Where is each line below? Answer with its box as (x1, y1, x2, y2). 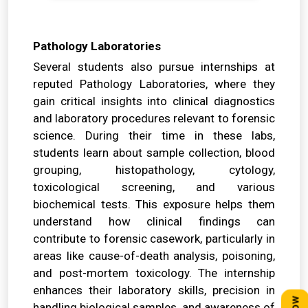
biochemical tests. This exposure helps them (33, 197, 275, 212)
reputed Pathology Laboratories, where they (33, 77, 275, 91)
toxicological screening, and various (33, 180, 275, 195)
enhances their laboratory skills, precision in (33, 283, 275, 298)
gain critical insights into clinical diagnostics (33, 94, 275, 109)
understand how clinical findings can (33, 214, 275, 229)
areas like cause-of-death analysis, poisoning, (33, 249, 275, 263)
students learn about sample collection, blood (33, 146, 275, 160)
